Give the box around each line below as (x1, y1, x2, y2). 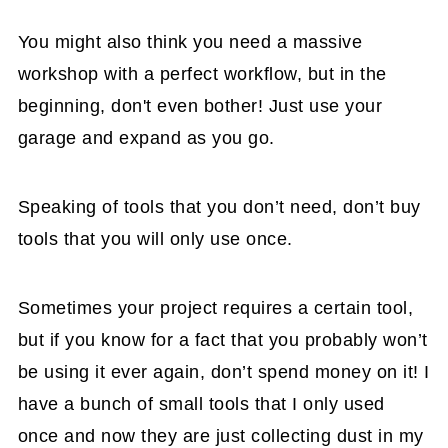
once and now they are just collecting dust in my (17, 425, 424, 446)
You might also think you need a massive (17, 31, 363, 52)
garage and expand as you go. (17, 127, 275, 148)
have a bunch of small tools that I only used (17, 393, 385, 414)
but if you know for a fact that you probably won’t (17, 329, 428, 350)
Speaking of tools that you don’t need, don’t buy (17, 196, 421, 217)
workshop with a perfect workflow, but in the (17, 63, 387, 84)
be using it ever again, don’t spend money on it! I (17, 361, 430, 382)
